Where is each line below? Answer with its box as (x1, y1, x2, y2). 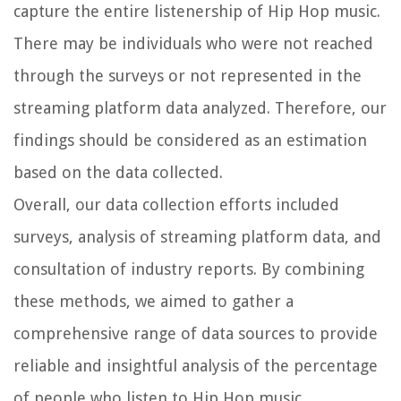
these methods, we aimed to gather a (13, 291, 294, 311)
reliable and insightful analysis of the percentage (13, 355, 378, 375)
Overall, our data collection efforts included (13, 194, 339, 214)
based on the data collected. (13, 162, 223, 182)
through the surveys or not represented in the (13, 65, 362, 85)
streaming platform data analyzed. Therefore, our (13, 98, 387, 117)
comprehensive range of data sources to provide (13, 323, 378, 343)
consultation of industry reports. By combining (13, 259, 364, 278)
